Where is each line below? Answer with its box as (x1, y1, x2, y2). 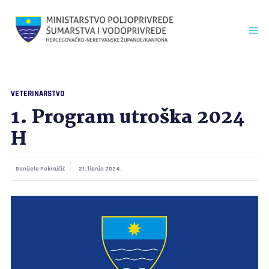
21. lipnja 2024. (78, 165, 122, 172)
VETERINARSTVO (10, 89, 64, 98)
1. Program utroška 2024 (10, 103, 244, 133)
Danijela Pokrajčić (16, 165, 65, 172)
